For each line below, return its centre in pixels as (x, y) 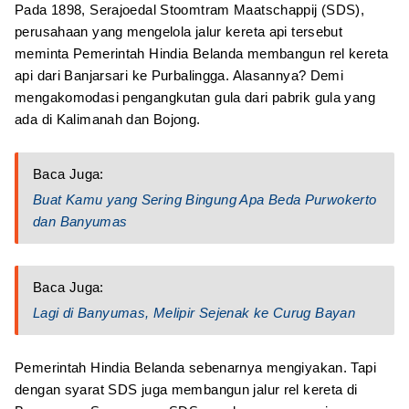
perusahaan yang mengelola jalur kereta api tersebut (179, 31)
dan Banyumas (80, 221)
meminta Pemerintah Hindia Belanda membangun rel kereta (202, 53)
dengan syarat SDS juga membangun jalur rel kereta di (186, 389)
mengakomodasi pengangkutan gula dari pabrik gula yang (195, 97)
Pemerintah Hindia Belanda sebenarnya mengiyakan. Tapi (195, 367)
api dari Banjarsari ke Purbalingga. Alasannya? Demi (179, 75)
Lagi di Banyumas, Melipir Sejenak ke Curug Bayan (194, 312)
